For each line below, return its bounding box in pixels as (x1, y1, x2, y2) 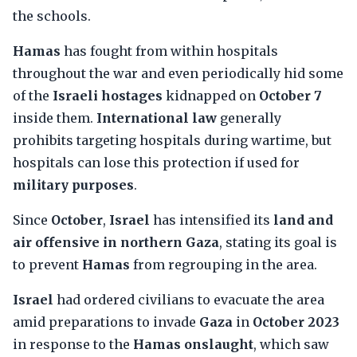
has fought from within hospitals (61, 43, 278, 59)
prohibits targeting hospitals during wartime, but (13, 132, 331, 148)
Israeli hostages (53, 88, 163, 104)
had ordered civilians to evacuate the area (53, 292, 324, 308)
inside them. (13, 110, 96, 126)
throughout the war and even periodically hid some (13, 65, 343, 81)
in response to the (13, 336, 133, 352)
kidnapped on (163, 88, 259, 104)
